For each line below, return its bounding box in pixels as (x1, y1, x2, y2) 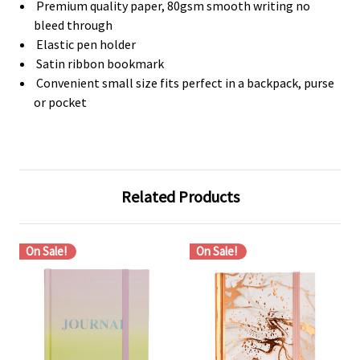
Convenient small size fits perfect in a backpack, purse (34, 75, 335, 92)
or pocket (34, 94, 88, 111)
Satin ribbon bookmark (34, 55, 165, 72)
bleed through (34, 17, 113, 34)
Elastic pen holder (34, 36, 137, 53)
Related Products (121, 186, 239, 207)
